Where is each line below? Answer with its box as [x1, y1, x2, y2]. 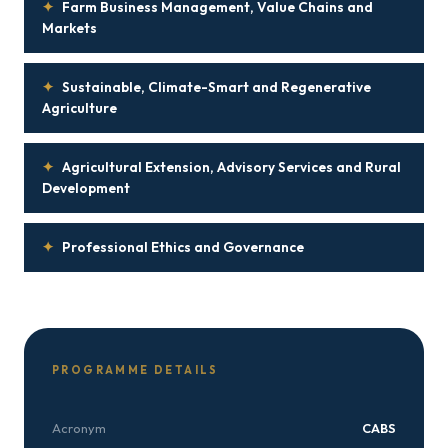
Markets [42, 19, 97, 37]
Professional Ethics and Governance [62, 238, 304, 256]
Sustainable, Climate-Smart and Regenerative [62, 78, 371, 96]
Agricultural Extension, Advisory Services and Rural [62, 158, 401, 176]
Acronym [52, 420, 106, 436]
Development [42, 179, 130, 197]
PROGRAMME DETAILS [52, 363, 219, 377]
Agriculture [42, 99, 117, 117]
